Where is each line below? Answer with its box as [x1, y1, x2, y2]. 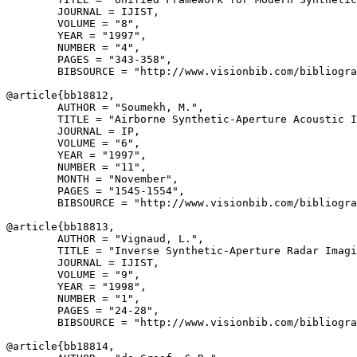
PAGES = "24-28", [6, 304, 159, 316]
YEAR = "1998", [6, 280, 147, 292]
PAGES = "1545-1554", [6, 185, 185, 197]
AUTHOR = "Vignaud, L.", [6, 233, 204, 245]
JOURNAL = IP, [6, 125, 140, 137]
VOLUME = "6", [6, 137, 140, 149]
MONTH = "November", [6, 173, 178, 185]
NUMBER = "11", [6, 161, 147, 173]
